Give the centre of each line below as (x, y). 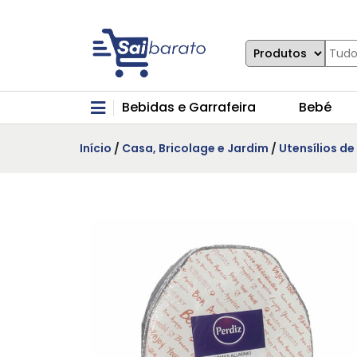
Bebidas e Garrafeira (189, 108)
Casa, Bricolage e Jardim (195, 149)
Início (96, 149)
